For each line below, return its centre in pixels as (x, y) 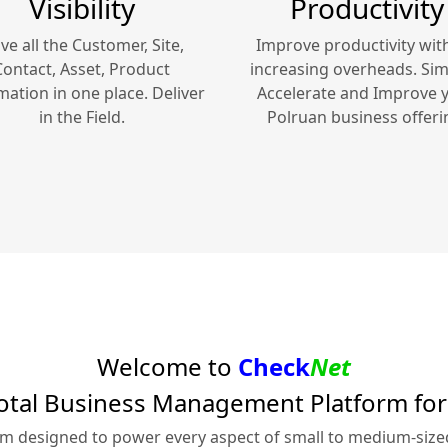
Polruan (296, 117)
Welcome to (167, 367)
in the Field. (81, 117)
